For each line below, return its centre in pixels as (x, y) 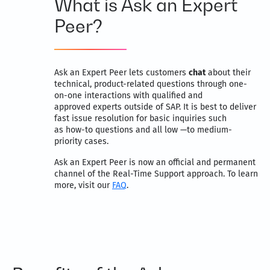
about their (228, 73)
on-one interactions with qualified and (128, 96)
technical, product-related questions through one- (151, 84)
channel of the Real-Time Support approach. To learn (156, 174)
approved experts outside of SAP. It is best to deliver (155, 107)
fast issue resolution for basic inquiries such (140, 119)
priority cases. (81, 142)
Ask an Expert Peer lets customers (121, 73)
